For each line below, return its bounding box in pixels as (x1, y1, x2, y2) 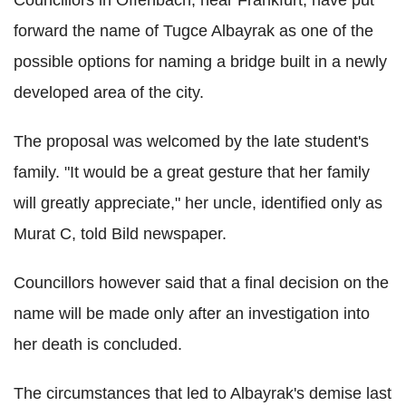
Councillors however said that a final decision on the (14, 274, 389, 293)
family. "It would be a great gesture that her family (14, 163, 370, 182)
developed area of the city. (14, 83, 204, 102)
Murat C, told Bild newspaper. (14, 225, 227, 244)
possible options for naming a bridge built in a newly (14, 53, 387, 72)
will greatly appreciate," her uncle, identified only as (14, 194, 382, 213)
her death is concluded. (14, 335, 182, 354)
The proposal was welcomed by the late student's (14, 132, 369, 151)
